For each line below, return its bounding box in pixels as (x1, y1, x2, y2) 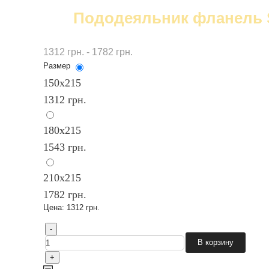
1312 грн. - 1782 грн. (43, 47, 133, 57)
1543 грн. (43, 141, 86, 153)
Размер (43, 61, 70, 70)
